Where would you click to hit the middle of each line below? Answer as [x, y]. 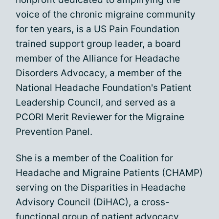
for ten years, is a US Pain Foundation [98, 29]
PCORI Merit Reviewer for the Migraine [100, 117]
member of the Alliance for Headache [98, 58]
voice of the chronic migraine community [106, 14]
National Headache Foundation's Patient [104, 88]
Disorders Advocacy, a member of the [99, 73]
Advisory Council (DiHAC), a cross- [93, 202]
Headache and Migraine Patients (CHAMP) [109, 173]
